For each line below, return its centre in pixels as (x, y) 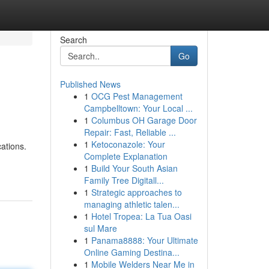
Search (73, 40)
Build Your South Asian (134, 168)
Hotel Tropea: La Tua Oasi (141, 216)
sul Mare (100, 228)
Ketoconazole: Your (128, 144)
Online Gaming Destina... (131, 252)
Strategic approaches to (136, 192)
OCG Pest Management (137, 96)
